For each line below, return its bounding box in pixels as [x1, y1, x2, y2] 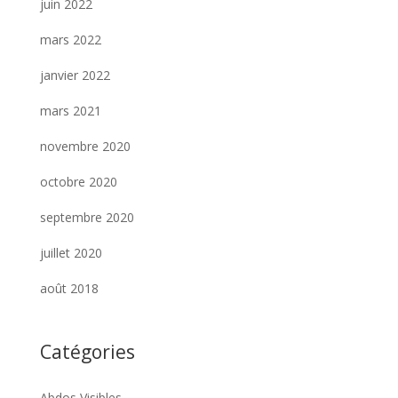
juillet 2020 [39, 243, 102, 261]
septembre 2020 [39, 208, 134, 226]
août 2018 [39, 279, 99, 297]
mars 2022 [39, 30, 101, 48]
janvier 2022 [39, 66, 110, 84]
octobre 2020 [39, 172, 117, 190]
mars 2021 [39, 101, 101, 119]
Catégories [39, 338, 135, 364]
